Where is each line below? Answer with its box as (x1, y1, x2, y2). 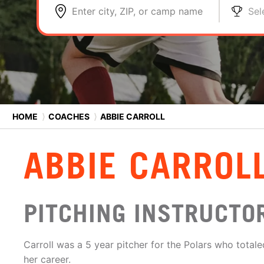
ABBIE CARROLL (98, 111, 165, 121)
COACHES (48, 111, 90, 121)
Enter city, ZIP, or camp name (72, 5, 203, 17)
